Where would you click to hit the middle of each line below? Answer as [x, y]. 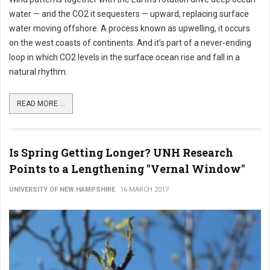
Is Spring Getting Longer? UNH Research [121, 152]
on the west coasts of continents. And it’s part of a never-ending [130, 43]
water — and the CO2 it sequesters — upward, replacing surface [129, 14]
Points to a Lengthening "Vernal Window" [127, 169]
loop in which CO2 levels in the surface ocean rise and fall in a [124, 57]
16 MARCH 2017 [144, 190]
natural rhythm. [38, 72]
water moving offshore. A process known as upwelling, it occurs [130, 28]
